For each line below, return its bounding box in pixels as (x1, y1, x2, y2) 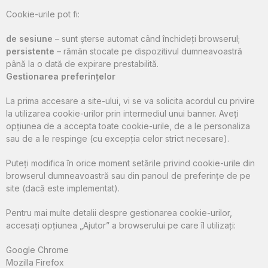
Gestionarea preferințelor (6, 71, 115, 82)
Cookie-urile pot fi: (6, 9, 80, 20)
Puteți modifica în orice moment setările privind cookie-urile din (6, 158, 255, 169)
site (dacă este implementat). (6, 183, 120, 194)
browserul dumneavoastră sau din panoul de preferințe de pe (6, 170, 251, 181)
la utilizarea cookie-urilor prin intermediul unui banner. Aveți (6, 108, 239, 119)
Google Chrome (6, 245, 69, 255)
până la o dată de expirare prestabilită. (6, 59, 159, 69)
